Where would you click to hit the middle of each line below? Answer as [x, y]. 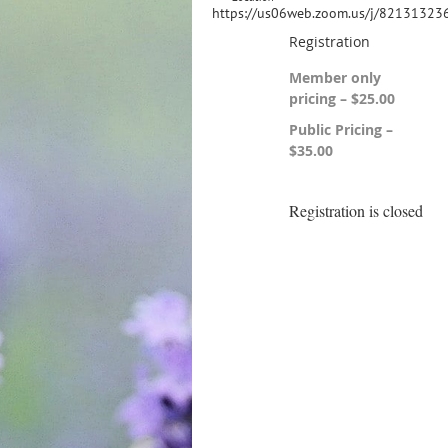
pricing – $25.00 [342, 98]
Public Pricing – [341, 129]
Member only [335, 77]
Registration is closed [356, 210]
